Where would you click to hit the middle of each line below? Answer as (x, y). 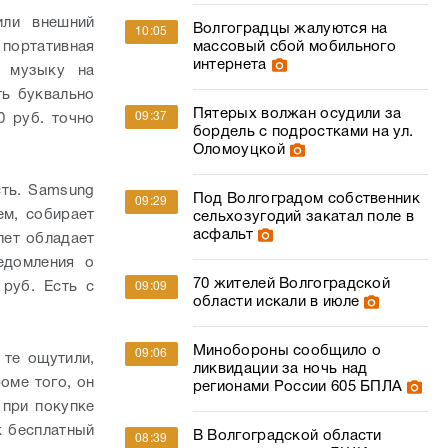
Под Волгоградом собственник (306, 199)
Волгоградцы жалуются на (290, 29)
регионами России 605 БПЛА (297, 387)
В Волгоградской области (287, 436)
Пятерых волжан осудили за (297, 114)
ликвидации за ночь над (280, 369)
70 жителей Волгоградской (291, 284)
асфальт (222, 235)
